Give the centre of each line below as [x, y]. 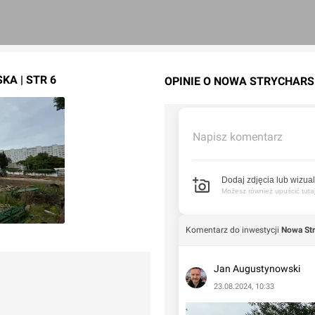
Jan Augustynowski [257, 269]
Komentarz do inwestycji [232, 230]
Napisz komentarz [238, 137]
